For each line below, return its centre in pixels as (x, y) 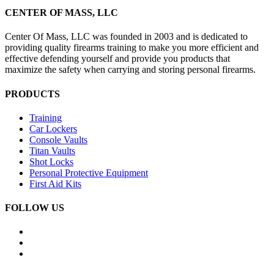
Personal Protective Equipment (89, 172)
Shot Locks (51, 161)
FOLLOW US (35, 208)
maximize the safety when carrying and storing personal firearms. (130, 70)
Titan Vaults (52, 150)
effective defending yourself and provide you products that (117, 59)
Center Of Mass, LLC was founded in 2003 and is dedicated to (126, 37)
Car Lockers (53, 128)
